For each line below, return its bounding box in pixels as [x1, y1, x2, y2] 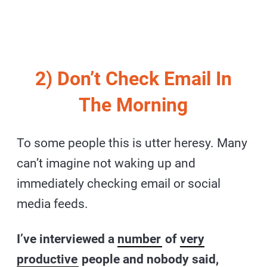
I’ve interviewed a [17, 231, 118, 246]
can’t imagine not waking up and [17, 156, 196, 170]
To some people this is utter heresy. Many [17, 135, 248, 150]
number [117, 231, 162, 246]
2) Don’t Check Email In [35, 67, 232, 90]
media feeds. [17, 196, 89, 211]
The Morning [79, 93, 188, 116]
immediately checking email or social [17, 176, 221, 191]
